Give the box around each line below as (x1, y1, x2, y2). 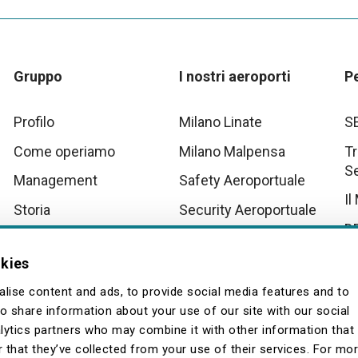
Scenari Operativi (178, 230, 286, 248)
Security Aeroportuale (178, 201, 316, 219)
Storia (14, 201, 51, 219)
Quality (14, 260, 58, 277)
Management (14, 172, 98, 189)
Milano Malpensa (178, 142, 285, 160)
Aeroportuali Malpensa (178, 249, 320, 267)
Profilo (14, 113, 55, 130)
